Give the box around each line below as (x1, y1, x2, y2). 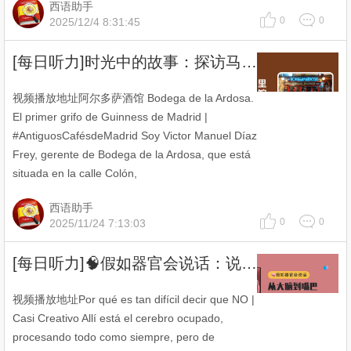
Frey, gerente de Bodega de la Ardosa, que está (13, 148, 251, 161)
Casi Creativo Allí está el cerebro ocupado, (13, 312, 223, 324)
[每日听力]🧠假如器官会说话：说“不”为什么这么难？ (241, 255, 257, 272)
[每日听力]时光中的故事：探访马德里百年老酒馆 (241, 53, 257, 71)
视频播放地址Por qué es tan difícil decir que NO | (13, 293, 255, 306)
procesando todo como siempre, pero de (13, 331, 215, 343)
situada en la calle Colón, (13, 167, 137, 179)
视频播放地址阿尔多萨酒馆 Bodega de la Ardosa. (13, 92, 254, 104)
